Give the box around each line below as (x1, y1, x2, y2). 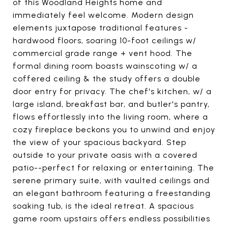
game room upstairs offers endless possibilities (13, 213, 210, 223)
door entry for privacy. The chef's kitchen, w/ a (13, 86, 212, 96)
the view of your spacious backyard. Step (13, 137, 186, 147)
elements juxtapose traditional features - (13, 22, 188, 33)
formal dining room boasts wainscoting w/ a (13, 61, 197, 71)
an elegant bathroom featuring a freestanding (13, 188, 211, 198)
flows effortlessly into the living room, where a (13, 111, 208, 122)
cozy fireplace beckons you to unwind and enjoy (13, 124, 215, 134)
